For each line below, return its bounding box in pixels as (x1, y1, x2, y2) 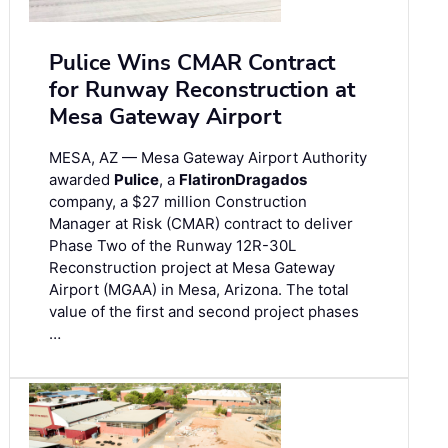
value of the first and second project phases (49, 302, 359, 322)
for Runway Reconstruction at (49, 75, 355, 106)
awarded (49, 170, 114, 190)
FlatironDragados (179, 170, 307, 190)
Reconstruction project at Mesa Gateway (49, 258, 335, 278)
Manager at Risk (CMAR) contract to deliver (49, 214, 353, 234)
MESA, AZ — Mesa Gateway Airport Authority (49, 148, 367, 168)
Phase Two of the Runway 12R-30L (49, 236, 296, 256)
